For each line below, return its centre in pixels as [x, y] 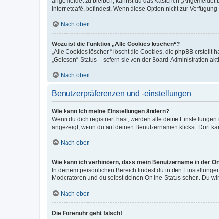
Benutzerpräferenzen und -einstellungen [121, 93]
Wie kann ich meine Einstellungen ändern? [110, 111]
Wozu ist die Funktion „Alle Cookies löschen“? [116, 44]
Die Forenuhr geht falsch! [87, 213]
